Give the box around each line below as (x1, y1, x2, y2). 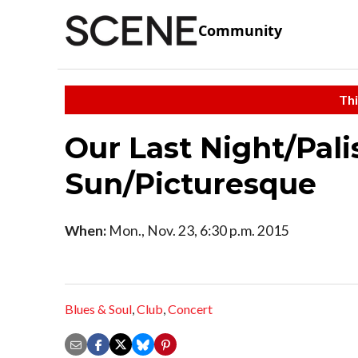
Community (198, 21, 282, 41)
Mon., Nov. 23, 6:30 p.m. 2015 (106, 221, 289, 239)
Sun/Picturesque (65, 165, 316, 201)
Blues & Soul (65, 301, 132, 317)
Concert (168, 301, 213, 317)
